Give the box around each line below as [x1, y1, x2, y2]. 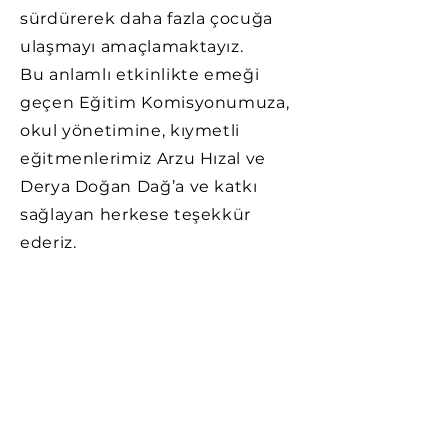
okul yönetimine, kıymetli [20, 121, 240, 140]
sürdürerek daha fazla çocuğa [20, 9, 273, 28]
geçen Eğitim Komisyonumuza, [20, 93, 290, 112]
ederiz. [20, 233, 77, 252]
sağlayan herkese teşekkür [20, 205, 251, 224]
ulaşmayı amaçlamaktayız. [20, 37, 244, 56]
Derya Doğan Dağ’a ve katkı [20, 177, 258, 196]
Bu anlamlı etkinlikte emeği [20, 65, 260, 84]
